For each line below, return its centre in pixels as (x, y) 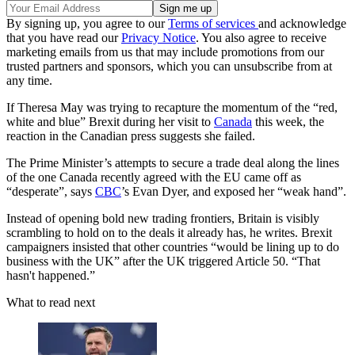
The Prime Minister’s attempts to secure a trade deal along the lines (173, 163)
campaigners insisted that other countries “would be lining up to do (173, 247)
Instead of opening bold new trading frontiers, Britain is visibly (163, 219)
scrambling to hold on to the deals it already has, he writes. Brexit (169, 233)
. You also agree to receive (261, 38)
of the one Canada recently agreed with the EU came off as (154, 177)
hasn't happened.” (51, 276)
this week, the (288, 122)
